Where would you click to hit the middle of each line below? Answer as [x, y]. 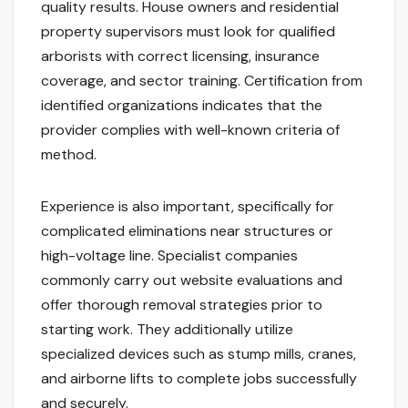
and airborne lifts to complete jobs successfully [199, 379]
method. [69, 155]
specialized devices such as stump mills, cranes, [199, 354]
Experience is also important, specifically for [188, 207]
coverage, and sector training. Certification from [202, 81]
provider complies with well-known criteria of [190, 130]
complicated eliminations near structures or [187, 231]
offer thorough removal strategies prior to [182, 305]
